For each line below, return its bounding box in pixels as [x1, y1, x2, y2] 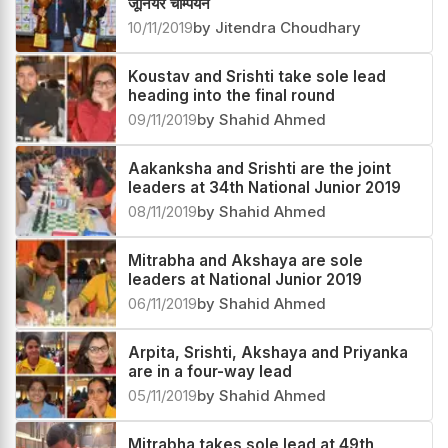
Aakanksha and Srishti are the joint [128, 159, 391, 179]
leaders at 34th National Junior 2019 [128, 178, 401, 198]
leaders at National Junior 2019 [128, 270, 362, 290]
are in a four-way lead [128, 362, 292, 382]
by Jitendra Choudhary [193, 18, 361, 38]
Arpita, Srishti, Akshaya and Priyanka [128, 343, 408, 363]
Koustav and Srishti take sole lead [128, 67, 386, 87]
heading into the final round [128, 86, 335, 106]
